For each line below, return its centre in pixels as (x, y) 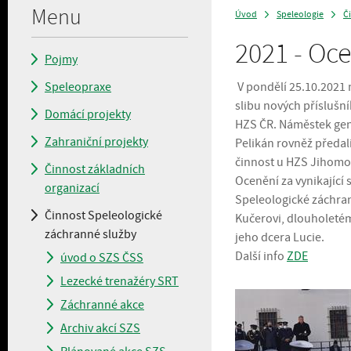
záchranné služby (90, 234)
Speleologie (300, 14)
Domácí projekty (88, 114)
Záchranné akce (102, 305)
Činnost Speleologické (103, 215)
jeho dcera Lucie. (280, 237)
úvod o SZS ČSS (102, 258)
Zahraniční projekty (96, 142)
